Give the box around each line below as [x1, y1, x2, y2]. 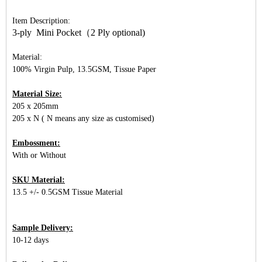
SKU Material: [12, 175, 65, 184]
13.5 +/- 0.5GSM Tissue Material [12, 188, 123, 196]
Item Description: [12, 16, 73, 25]
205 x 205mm [12, 102, 58, 111]
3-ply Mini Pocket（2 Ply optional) [12, 27, 145, 37]
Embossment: [12, 139, 60, 147]
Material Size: [12, 89, 62, 98]
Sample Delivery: [12, 223, 73, 232]
